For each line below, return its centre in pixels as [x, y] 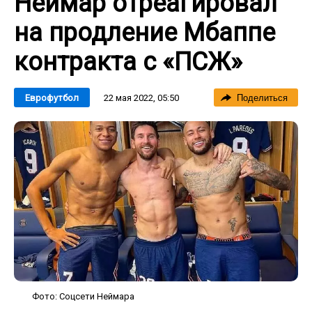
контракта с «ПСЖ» [128, 62]
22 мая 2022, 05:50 [141, 97]
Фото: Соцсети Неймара [83, 296]
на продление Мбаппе [145, 33]
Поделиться [262, 98]
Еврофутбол [52, 98]
